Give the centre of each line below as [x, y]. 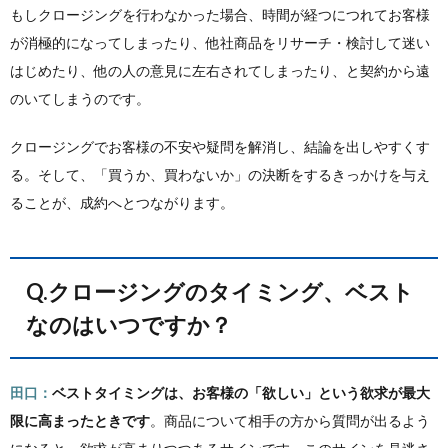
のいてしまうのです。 [80, 98]
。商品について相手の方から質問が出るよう [290, 420]
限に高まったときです [80, 420]
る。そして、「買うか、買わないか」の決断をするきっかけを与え [220, 174]
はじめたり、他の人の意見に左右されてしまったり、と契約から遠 [220, 70]
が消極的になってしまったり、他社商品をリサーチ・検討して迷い [220, 42]
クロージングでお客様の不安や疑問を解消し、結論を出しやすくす [220, 146]
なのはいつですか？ [129, 324]
